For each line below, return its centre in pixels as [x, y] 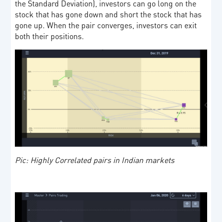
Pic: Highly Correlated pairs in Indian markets [96, 160]
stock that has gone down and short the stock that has [109, 14]
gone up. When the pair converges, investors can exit [106, 25]
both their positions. [50, 36]
